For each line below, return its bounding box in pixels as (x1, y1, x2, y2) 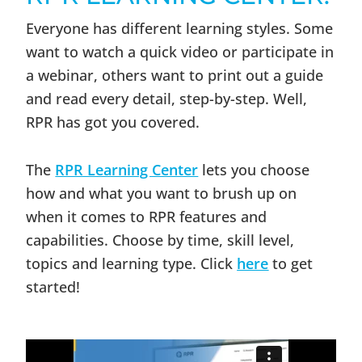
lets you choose (198, 160, 310, 179)
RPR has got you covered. (26, 112, 200, 132)
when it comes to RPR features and (26, 207, 267, 226)
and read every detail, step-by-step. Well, (26, 89, 308, 108)
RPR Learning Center (55, 160, 199, 179)
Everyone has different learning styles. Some (26, 19, 334, 38)
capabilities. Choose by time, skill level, (26, 230, 295, 250)
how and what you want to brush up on (26, 183, 297, 203)
